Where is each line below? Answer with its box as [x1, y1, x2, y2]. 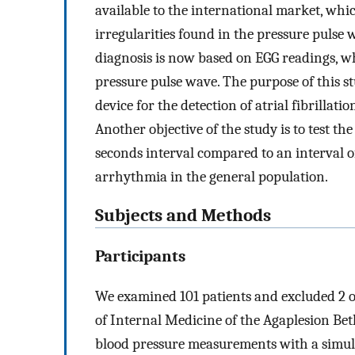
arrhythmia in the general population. [95, 168, 328, 186]
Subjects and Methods [95, 204, 271, 226]
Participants [95, 246, 185, 266]
